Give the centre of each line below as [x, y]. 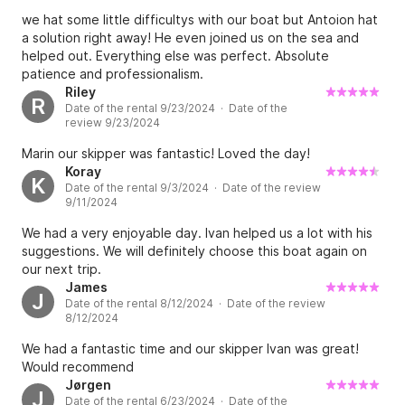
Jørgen [88, 385]
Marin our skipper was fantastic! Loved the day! [166, 154]
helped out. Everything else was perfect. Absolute [175, 56]
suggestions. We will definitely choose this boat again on [194, 251]
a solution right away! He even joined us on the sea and [190, 38]
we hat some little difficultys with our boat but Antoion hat [200, 20]
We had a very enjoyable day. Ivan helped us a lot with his [197, 233]
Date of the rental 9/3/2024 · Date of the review [193, 188]
